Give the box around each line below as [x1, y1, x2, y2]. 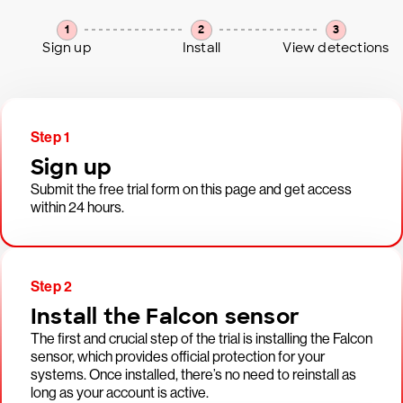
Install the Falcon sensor [31, 302, 300, 331]
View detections [282, 40, 390, 57]
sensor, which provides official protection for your [31, 348, 325, 366]
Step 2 [31, 278, 73, 296]
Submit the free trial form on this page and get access [31, 181, 352, 199]
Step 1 [31, 129, 70, 147]
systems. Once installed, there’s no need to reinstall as [31, 366, 356, 384]
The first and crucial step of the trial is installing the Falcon [31, 330, 372, 348]
